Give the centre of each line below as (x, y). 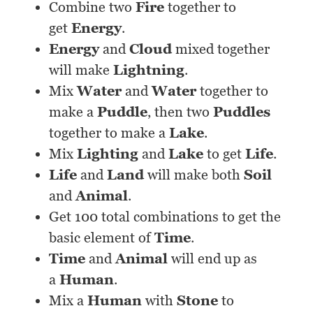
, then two (181, 112)
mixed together (221, 49)
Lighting (110, 154)
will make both (194, 175)
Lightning (149, 70)
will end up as (214, 259)
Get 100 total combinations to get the (165, 217)
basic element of (102, 238)
